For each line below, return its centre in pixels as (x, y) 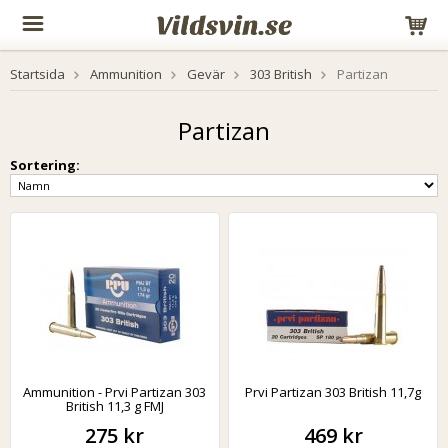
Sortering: (45, 165)
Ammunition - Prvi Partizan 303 (115, 392)
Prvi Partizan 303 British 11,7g (333, 392)
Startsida (37, 74)
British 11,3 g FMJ (114, 406)
